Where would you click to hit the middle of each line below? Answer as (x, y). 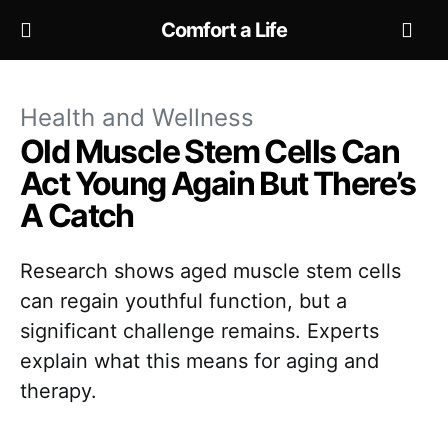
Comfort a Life (224, 30)
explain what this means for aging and (199, 361)
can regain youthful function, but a (183, 301)
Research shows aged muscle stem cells (210, 271)
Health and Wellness (137, 117)
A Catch (77, 215)
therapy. (58, 391)
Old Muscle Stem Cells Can (209, 151)
